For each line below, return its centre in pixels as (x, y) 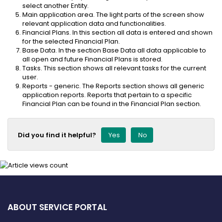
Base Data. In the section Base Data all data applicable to (114, 50)
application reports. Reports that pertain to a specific (107, 95)
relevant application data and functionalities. (94, 23)
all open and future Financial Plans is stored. (93, 59)
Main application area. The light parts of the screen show (113, 14)
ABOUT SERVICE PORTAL (57, 207)
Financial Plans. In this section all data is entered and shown (117, 32)
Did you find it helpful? (57, 135)
